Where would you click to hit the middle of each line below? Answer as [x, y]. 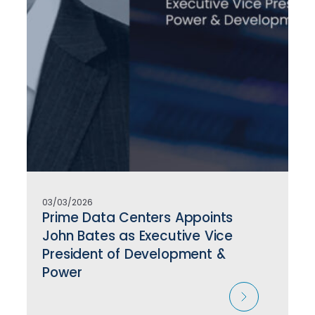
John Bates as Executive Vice [138, 236]
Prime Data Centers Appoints [138, 218]
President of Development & [134, 255]
